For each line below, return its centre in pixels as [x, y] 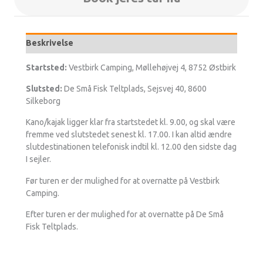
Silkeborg [43, 101]
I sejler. [38, 159]
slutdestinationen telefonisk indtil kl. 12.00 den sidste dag [131, 147]
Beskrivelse [50, 43]
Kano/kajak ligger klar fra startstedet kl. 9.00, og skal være [131, 122]
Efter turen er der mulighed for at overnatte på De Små [125, 215]
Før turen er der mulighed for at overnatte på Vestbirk [123, 181]
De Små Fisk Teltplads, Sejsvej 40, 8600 [134, 89]
